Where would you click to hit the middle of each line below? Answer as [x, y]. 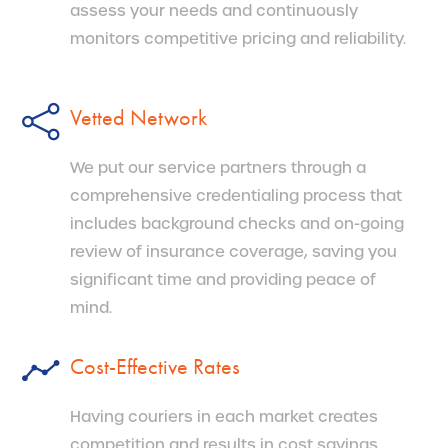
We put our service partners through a [218, 167]
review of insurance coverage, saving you [233, 251]
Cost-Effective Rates [155, 366]
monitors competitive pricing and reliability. [238, 38]
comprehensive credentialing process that [236, 195]
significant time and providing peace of [223, 279]
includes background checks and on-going [237, 223]
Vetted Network [138, 117]
